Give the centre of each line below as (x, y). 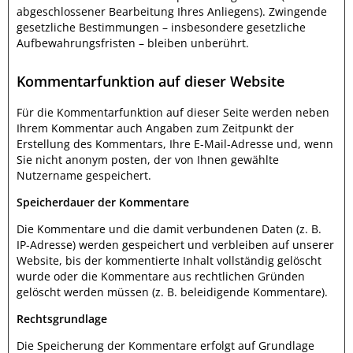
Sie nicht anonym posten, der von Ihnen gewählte (148, 160)
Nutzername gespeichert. (84, 175)
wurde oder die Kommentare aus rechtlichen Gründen (161, 276)
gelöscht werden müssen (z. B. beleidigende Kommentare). (172, 292)
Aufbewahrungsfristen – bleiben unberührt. (133, 43)
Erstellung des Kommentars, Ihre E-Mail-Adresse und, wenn (175, 144)
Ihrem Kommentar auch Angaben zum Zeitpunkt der (155, 128)
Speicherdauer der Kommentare (103, 202)
